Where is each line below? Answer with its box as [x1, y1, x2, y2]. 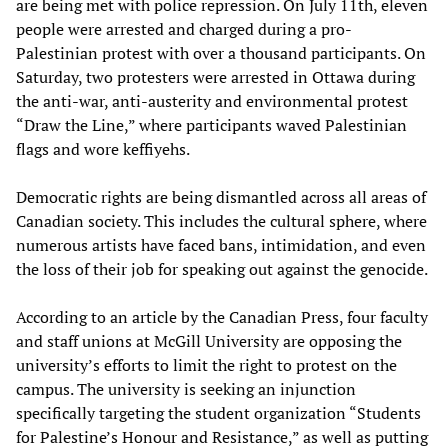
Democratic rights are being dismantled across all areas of [16, 185, 426, 208]
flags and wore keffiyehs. [16, 137, 190, 160]
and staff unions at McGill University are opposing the [16, 329, 402, 352]
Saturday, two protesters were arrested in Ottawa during [16, 65, 415, 88]
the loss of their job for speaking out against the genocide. [16, 257, 428, 280]
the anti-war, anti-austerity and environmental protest [16, 89, 408, 112]
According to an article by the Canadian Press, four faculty [16, 305, 428, 328]
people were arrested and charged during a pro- [16, 17, 352, 40]
